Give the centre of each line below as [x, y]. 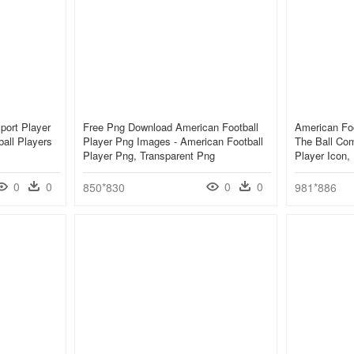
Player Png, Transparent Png [149, 156]
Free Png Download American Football [171, 127]
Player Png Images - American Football [173, 141]
